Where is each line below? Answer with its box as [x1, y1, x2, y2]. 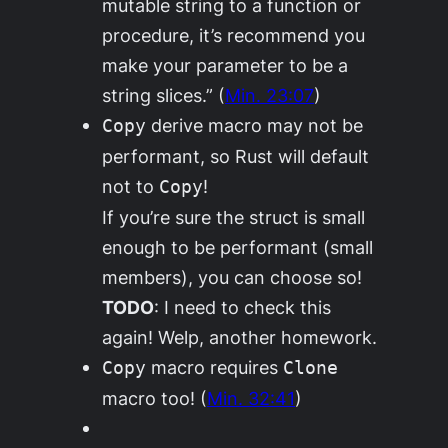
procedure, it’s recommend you [102, 23, 366, 46]
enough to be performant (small [102, 235, 374, 258]
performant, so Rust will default [102, 144, 370, 167]
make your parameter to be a [102, 53, 349, 76]
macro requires [146, 355, 284, 378]
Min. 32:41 [207, 386, 296, 409]
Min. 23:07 [225, 83, 315, 106]
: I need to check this [154, 295, 332, 318]
